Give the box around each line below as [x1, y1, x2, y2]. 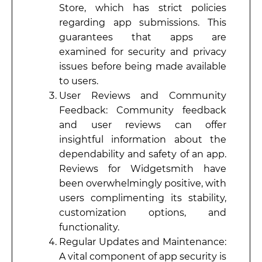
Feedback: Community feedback [59, 104, 226, 116]
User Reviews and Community [59, 89, 226, 101]
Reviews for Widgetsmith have [59, 163, 226, 174]
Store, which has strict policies [59, 2, 226, 13]
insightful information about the [59, 133, 226, 145]
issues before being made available [59, 60, 226, 72]
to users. [59, 75, 101, 87]
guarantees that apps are [59, 31, 226, 43]
